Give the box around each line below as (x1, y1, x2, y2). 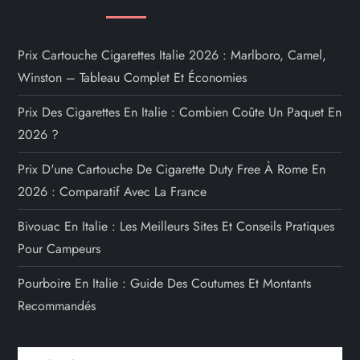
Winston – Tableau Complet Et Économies (18, 68, 247, 88)
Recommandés (18, 297, 96, 316)
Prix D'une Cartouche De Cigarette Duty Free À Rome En (18, 160, 326, 179)
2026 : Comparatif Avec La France (18, 182, 207, 202)
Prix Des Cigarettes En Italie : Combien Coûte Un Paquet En (18, 103, 342, 122)
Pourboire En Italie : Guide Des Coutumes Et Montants (18, 274, 312, 293)
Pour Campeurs (18, 239, 101, 259)
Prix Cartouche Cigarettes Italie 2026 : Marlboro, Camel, (18, 46, 327, 65)
